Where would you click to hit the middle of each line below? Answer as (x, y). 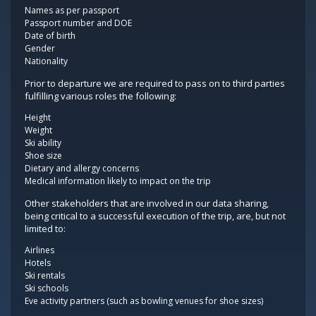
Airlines (39, 250)
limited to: (45, 229)
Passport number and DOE (78, 23)
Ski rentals (45, 275)
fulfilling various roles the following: (101, 96)
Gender (40, 48)
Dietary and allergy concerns (82, 168)
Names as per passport (72, 10)
